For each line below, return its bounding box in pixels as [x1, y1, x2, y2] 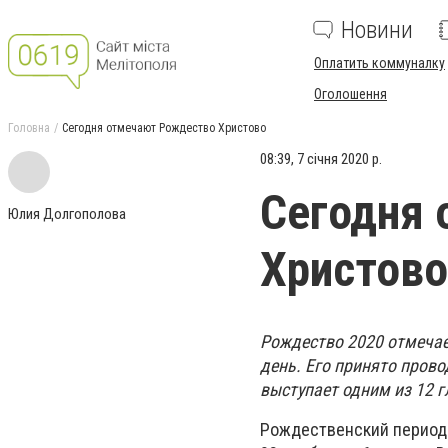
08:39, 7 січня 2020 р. [260, 150, 382, 168]
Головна [8, 121, 50, 135]
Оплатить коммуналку [314, 55, 445, 71]
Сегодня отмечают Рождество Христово [62, 121, 266, 135]
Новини [341, 16, 413, 44]
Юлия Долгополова [8, 205, 126, 223]
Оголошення [314, 86, 387, 102]
